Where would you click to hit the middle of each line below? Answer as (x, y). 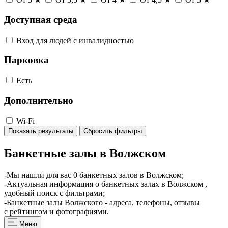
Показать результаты (41, 131)
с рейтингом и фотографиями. (56, 212)
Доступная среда (41, 19)
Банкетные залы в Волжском (85, 153)
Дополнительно (39, 100)
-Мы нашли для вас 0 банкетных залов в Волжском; (94, 175)
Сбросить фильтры (113, 131)
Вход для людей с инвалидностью (75, 40)
